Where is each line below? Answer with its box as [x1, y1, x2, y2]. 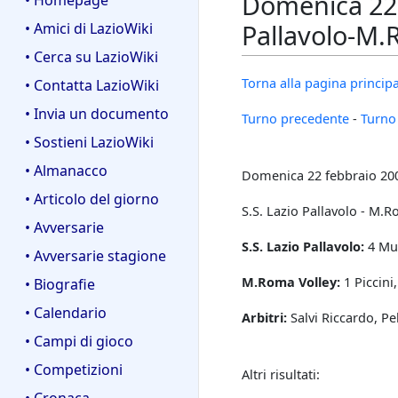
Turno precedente [242, 109, 349, 128]
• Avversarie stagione [25, 245, 166, 266]
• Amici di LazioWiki [25, 19, 153, 39]
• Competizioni [25, 359, 123, 379]
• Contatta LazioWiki [25, 76, 159, 96]
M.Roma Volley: [242, 273, 340, 291]
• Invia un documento [25, 104, 169, 124]
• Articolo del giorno [25, 189, 159, 210]
